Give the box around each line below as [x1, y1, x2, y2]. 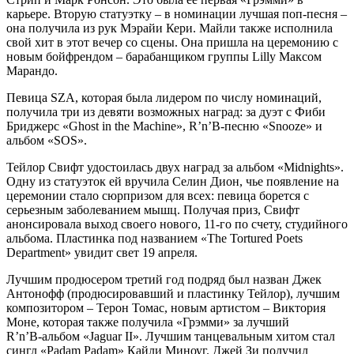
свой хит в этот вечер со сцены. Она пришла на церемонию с [6, 35, 338, 49]
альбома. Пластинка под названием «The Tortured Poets [6, 231, 303, 245]
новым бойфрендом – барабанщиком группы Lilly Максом [6, 49, 322, 63]
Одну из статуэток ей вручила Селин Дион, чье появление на [6, 174, 339, 188]
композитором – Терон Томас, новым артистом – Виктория [6, 300, 326, 314]
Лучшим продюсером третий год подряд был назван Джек [6, 272, 322, 286]
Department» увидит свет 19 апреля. [6, 245, 198, 259]
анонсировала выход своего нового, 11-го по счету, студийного [6, 217, 348, 231]
